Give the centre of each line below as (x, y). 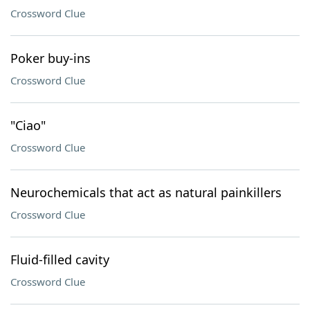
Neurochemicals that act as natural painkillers (146, 192)
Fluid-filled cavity (60, 259)
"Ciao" (28, 125)
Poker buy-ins (51, 58)
